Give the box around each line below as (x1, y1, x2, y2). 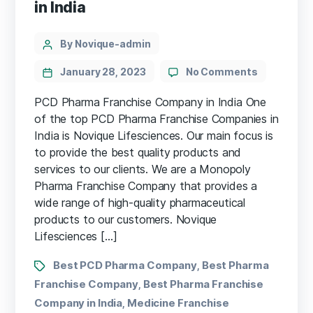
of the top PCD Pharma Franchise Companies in (34, 111, 279, 126)
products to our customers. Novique (34, 212, 217, 226)
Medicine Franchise (126, 296, 229, 310)
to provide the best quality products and (34, 145, 242, 159)
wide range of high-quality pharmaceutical (34, 195, 246, 210)
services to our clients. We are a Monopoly (34, 161, 251, 176)
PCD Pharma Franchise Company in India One (34, 94, 267, 109)
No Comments (185, 65, 258, 78)
